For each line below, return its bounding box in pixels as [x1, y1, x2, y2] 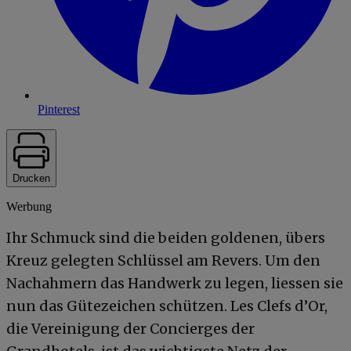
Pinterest [38, 102, 80, 116]
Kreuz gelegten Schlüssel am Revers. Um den [6, 251, 320, 270]
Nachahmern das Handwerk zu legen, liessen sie [6, 273, 343, 292]
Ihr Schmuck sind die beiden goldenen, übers [6, 228, 325, 247]
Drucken [13, 172, 50, 184]
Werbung [6, 199, 52, 213]
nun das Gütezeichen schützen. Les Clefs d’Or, [6, 296, 327, 315]
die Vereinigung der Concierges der [6, 319, 255, 338]
